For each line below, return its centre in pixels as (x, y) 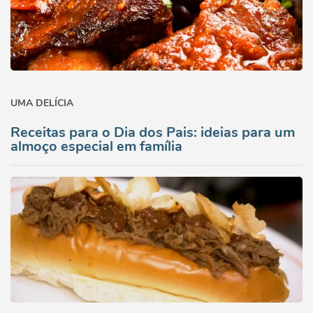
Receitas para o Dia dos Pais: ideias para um (153, 132)
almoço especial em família (96, 146)
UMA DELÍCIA (42, 103)
